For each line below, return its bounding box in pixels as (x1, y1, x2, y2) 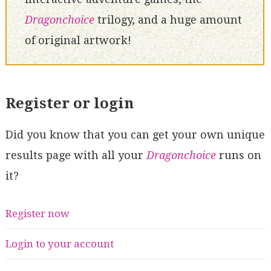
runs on (215, 148, 261, 162)
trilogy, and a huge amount (94, 13, 242, 27)
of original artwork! (24, 34, 131, 47)
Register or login (5, 94, 134, 112)
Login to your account (5, 238, 114, 250)
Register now (5, 207, 70, 220)
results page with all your (5, 148, 146, 162)
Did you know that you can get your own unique (5, 128, 265, 141)
